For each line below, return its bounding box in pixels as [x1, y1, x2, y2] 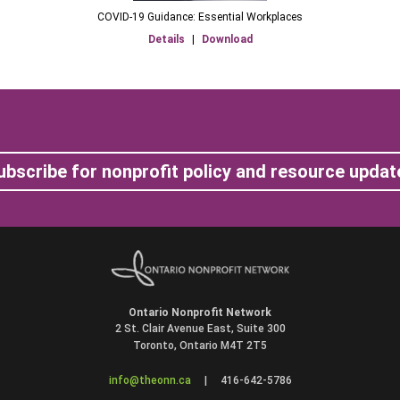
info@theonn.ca [108, 373, 191, 387]
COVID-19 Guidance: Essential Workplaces [97, 10, 303, 23]
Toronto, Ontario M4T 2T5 [133, 338, 267, 352]
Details [147, 32, 185, 46]
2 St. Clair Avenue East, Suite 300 [114, 321, 286, 335]
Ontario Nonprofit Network [129, 305, 271, 319]
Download [201, 32, 253, 46]
